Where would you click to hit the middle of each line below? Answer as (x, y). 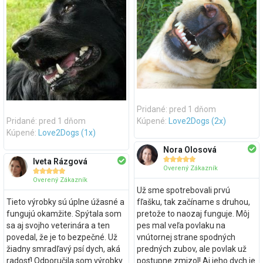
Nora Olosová (190, 149)
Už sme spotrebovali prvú (183, 190)
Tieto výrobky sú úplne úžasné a (65, 202)
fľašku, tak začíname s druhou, (193, 202)
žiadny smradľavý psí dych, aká (63, 249)
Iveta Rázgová (60, 161)
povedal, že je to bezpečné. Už (62, 237)
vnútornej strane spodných (186, 237)
